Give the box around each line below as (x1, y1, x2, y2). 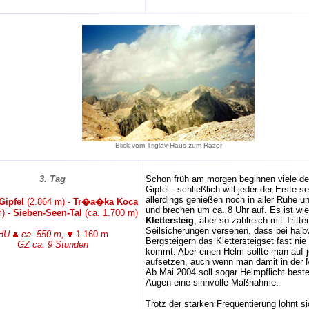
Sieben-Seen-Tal (13, 208, 82, 218)
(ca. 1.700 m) (82, 208, 138, 218)
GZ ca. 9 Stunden (17, 239, 88, 250)
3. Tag (39, 174, 66, 184)
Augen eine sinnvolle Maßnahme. (146, 277, 279, 288)
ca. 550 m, (18, 229, 67, 239)
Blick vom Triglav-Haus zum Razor (114, 141, 222, 149)
